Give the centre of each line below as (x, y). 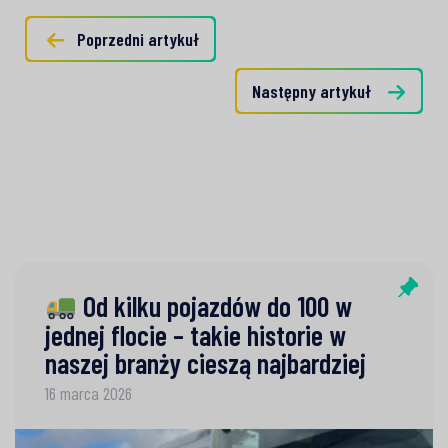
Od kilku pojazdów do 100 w (214, 306)
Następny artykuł (311, 91)
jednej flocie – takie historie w (195, 334)
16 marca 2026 (88, 392)
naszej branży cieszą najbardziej (205, 362)
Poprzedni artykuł (138, 39)
